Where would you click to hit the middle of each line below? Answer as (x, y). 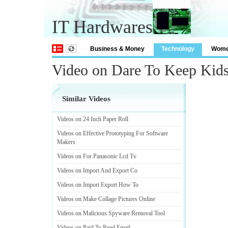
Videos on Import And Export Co (97, 170)
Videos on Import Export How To (98, 185)
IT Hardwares (102, 27)
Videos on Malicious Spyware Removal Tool (111, 213)
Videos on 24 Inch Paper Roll (93, 119)
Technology (178, 49)
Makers (66, 142)
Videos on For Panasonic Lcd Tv (97, 156)
